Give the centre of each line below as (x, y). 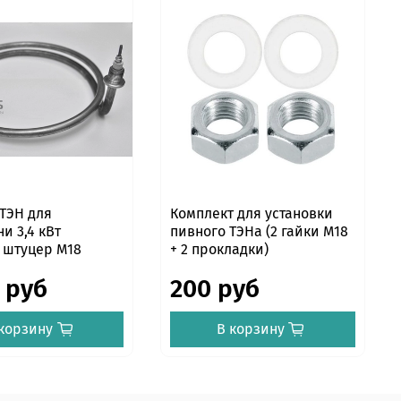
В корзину (250, 329)
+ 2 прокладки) (220, 250)
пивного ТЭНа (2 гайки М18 (260, 232)
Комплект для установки (252, 214)
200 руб (215, 289)
